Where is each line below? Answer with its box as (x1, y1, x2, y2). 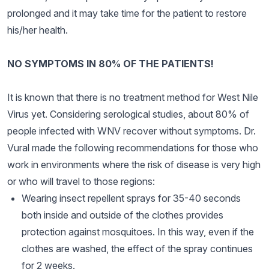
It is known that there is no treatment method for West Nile (7, 91, 258, 103)
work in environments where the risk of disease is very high (7, 159, 261, 171)
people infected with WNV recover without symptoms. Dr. (7, 125, 256, 137)
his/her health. (7, 24, 68, 36)
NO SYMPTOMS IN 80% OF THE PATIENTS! (7, 58, 214, 70)
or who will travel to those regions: (7, 175, 155, 187)
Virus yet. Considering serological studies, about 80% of (7, 108, 249, 120)
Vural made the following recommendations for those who (7, 142, 258, 154)
